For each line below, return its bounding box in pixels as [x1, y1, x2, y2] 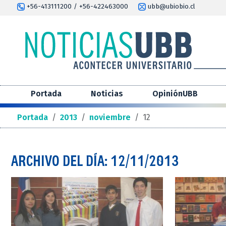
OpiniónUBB [152, 89, 198, 99]
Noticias [91, 89, 123, 99]
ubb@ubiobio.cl [146, 3, 195, 11]
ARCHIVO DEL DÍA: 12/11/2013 [11, 152, 179, 169]
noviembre [89, 112, 131, 123]
